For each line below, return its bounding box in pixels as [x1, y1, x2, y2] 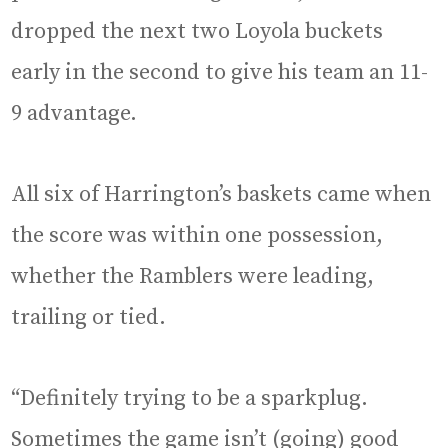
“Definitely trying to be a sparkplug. [11, 385, 369, 413]
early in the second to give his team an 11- [11, 59, 429, 87]
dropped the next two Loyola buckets [11, 18, 384, 46]
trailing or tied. [11, 304, 167, 332]
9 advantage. [11, 100, 138, 128]
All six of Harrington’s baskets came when [11, 181, 432, 209]
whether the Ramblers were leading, [11, 263, 375, 291]
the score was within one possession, [11, 222, 384, 250]
